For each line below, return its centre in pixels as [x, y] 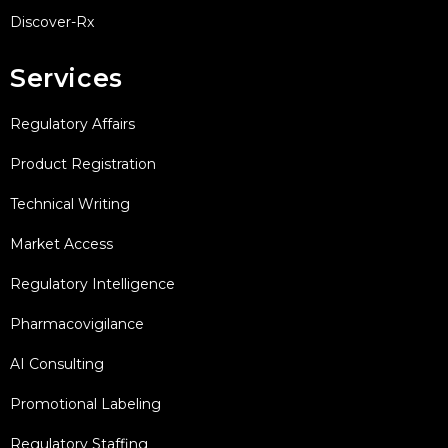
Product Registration [83, 163]
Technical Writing [70, 203]
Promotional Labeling [85, 403]
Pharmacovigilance [77, 323]
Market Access [61, 243]
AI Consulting [57, 363]
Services [66, 77]
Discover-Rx [52, 21]
